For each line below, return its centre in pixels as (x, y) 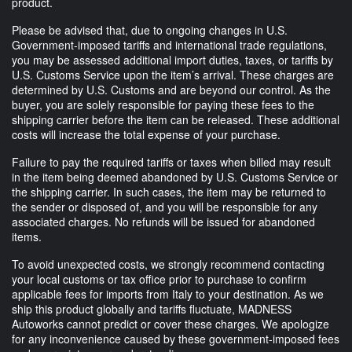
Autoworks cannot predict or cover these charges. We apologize (170, 324)
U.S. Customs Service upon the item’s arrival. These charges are (173, 75)
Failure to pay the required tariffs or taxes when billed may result (171, 162)
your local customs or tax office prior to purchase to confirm (159, 279)
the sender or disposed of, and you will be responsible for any (165, 207)
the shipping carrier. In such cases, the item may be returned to (169, 192)
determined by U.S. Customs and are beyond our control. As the (171, 90)
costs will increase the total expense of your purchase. (146, 135)
